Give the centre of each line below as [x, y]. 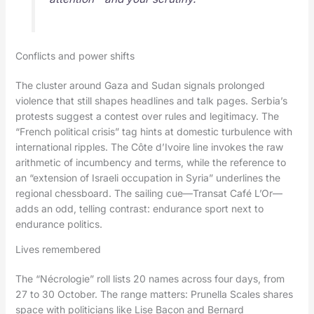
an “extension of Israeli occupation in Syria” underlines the [148, 177]
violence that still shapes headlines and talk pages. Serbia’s [151, 100]
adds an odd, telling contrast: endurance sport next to [139, 208]
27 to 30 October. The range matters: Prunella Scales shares [154, 294]
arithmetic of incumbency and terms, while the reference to [150, 162]
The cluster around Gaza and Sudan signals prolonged [140, 85]
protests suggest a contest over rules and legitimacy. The [147, 116]
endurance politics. [59, 224]
